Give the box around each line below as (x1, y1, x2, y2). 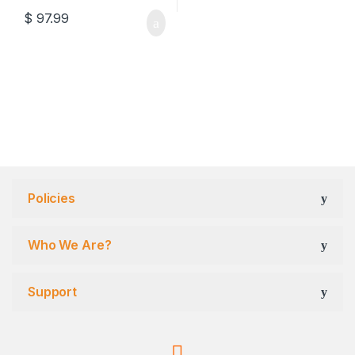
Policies (28, 189, 75, 206)
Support (28, 283, 78, 300)
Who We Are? (28, 236, 112, 253)
